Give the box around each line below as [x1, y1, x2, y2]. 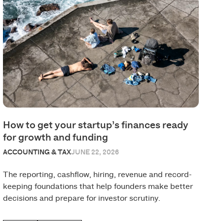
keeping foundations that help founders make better [3, 182, 193, 190]
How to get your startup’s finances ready [3, 120, 189, 130]
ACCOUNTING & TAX [3, 148, 72, 156]
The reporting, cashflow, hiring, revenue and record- [3, 170, 192, 179]
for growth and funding [3, 132, 109, 143]
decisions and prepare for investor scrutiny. [3, 194, 161, 202]
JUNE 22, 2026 [71, 148, 119, 156]
